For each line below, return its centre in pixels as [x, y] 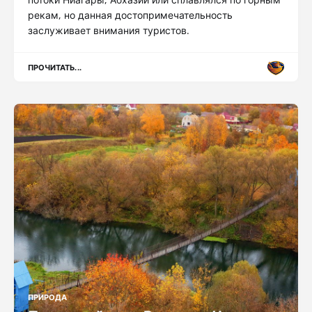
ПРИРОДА [48, 297]
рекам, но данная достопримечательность [130, 15]
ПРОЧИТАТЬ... [55, 67]
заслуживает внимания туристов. [109, 30]
